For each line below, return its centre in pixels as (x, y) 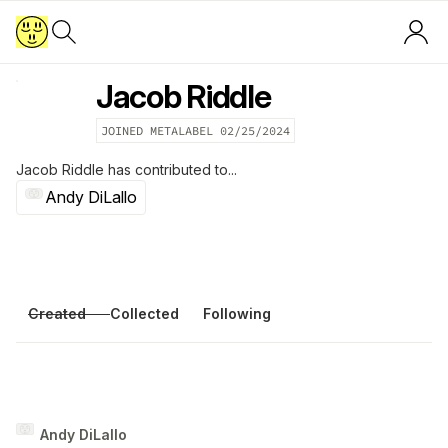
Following (237, 313)
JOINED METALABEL (160, 130)
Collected (144, 313)
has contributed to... (170, 169)
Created (57, 313)
